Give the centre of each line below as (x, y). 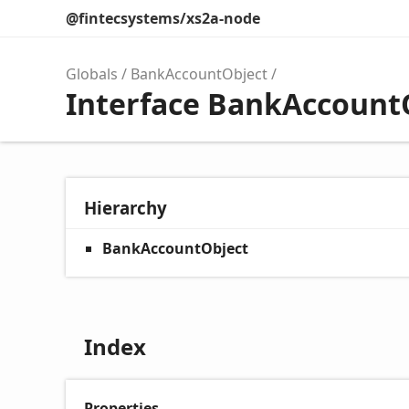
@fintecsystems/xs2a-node (163, 18)
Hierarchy (126, 208)
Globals (92, 74)
